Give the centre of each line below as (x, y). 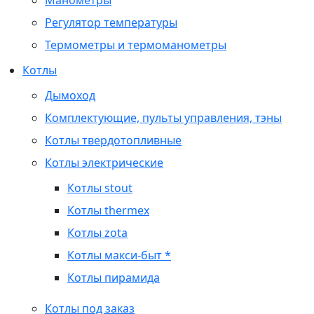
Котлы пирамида (114, 278)
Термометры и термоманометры (136, 45)
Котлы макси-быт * (119, 255)
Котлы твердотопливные (113, 140)
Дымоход (70, 95)
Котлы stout (100, 188)
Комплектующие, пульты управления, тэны (163, 118)
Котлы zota (97, 233)
